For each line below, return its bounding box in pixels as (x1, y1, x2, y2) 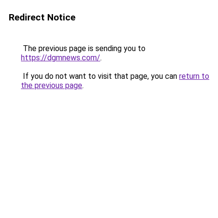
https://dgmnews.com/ (21, 53, 100, 62)
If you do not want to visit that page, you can (21, 72, 179, 81)
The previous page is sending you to (21, 44, 145, 53)
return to (179, 72, 209, 81)
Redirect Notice (9, 12, 75, 23)
